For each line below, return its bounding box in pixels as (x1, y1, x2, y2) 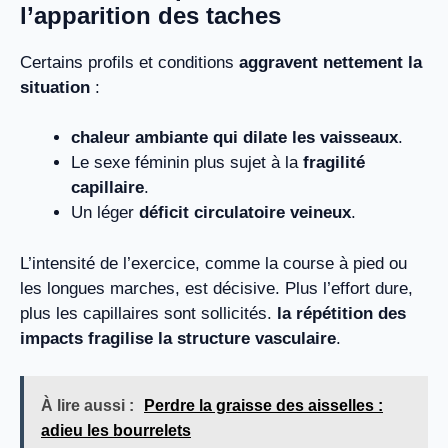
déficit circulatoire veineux (139, 203, 351, 223)
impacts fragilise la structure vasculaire (20, 328, 336, 348)
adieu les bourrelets (41, 422, 191, 440)
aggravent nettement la (239, 52, 422, 72)
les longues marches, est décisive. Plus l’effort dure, (20, 278, 413, 298)
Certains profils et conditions (20, 52, 239, 72)
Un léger (71, 203, 139, 223)
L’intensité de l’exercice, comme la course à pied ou (20, 253, 407, 273)
